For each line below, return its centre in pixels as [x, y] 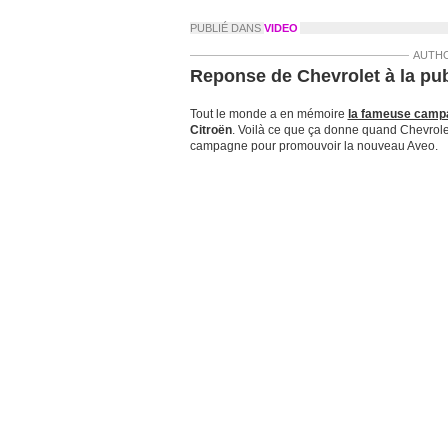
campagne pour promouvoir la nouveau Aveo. [313, 146]
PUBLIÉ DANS [226, 28]
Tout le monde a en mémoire [268, 114]
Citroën [210, 130]
